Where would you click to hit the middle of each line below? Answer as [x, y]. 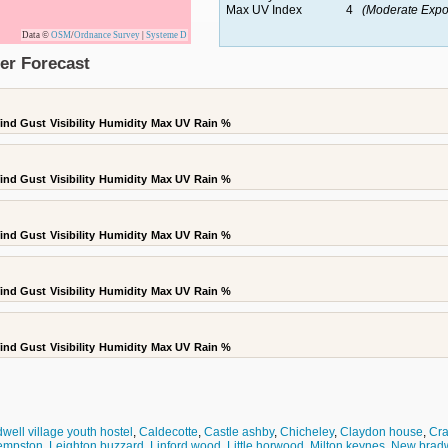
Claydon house [381, 432]
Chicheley [307, 432]
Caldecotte [168, 432]
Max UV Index [263, 10]
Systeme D [166, 35]
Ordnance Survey [107, 35]
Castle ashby [239, 432]
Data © [36, 35]
